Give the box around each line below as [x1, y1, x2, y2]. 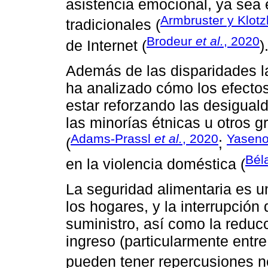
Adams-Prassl [71, 132, 154, 146]
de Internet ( [66, 36, 147, 54]
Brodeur [147, 33, 196, 48]
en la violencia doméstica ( [66, 155, 245, 172]
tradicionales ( [66, 16, 160, 33]
